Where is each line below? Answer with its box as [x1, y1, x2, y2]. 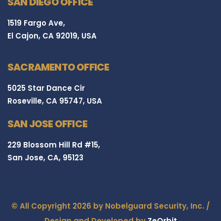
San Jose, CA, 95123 [7, 152, 83, 163]
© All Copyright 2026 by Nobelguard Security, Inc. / [11, 201, 210, 212]
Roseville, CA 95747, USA [7, 96, 102, 107]
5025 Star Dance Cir [7, 83, 85, 94]
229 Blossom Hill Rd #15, [7, 140, 100, 150]
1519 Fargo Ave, [7, 18, 65, 29]
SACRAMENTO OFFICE [7, 60, 110, 74]
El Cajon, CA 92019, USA [7, 31, 97, 41]
